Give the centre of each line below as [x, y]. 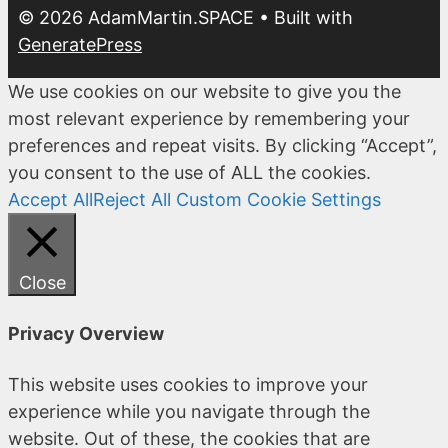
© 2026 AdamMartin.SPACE [136, 17]
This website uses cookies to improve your [188, 384]
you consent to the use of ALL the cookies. [189, 172]
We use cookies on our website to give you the [204, 91]
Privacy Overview [86, 333]
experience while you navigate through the [189, 411]
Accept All [50, 199]
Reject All [132, 199]
